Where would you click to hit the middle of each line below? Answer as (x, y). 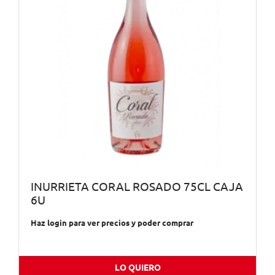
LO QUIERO (137, 267)
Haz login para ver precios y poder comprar (112, 223)
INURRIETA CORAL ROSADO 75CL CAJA (137, 187)
